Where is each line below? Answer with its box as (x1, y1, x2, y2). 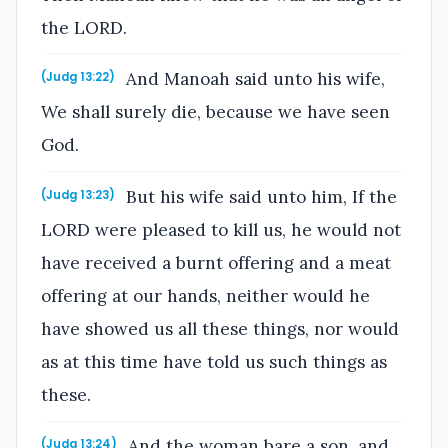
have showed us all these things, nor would (41, 317, 399, 340)
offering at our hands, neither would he (41, 284, 370, 307)
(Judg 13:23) (41, 186, 115, 203)
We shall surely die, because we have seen (41, 101, 390, 124)
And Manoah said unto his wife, (121, 68, 386, 91)
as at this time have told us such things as (41, 350, 387, 373)
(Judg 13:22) (41, 69, 115, 86)
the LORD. (41, 16, 127, 39)
